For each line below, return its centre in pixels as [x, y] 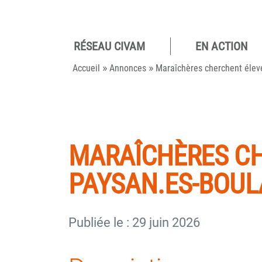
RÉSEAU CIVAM [109, 46]
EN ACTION [221, 46]
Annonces [128, 68]
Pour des [219, 62]
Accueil [86, 68]
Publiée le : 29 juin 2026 [134, 222]
